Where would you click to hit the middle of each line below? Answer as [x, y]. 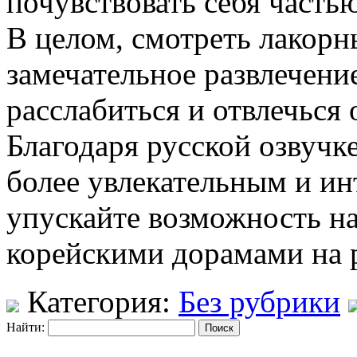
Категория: [99, 301]
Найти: [25, 327]
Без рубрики [259, 301]
